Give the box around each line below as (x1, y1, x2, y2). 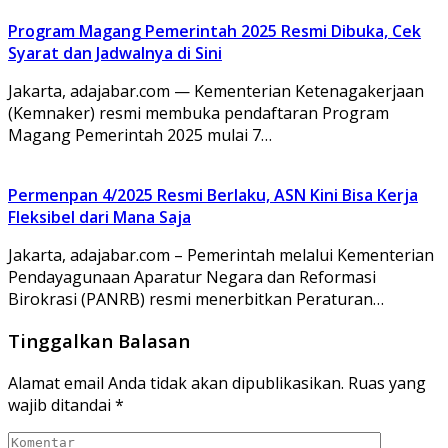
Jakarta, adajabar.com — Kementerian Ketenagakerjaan (8, 79, 424, 102)
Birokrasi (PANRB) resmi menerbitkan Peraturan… (8, 287, 384, 310)
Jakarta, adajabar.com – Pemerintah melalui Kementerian (8, 243, 434, 266)
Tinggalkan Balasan (8, 328, 190, 354)
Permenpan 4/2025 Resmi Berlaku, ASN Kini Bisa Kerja (8, 183, 418, 206)
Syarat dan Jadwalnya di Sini (8, 41, 222, 64)
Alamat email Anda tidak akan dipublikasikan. (8, 372, 344, 395)
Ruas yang (348, 372, 426, 395)
